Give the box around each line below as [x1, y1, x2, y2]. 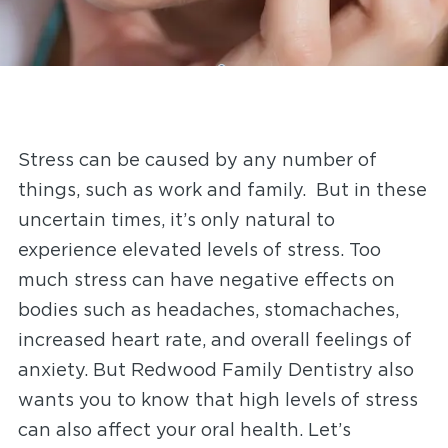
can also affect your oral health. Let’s [17, 422, 351, 440]
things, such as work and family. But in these [17, 182, 427, 200]
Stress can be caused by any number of [17, 152, 377, 170]
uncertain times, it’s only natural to [17, 212, 335, 230]
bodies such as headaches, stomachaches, [17, 302, 399, 320]
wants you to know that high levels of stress [17, 392, 418, 410]
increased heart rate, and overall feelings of [17, 332, 412, 350]
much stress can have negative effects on [17, 272, 395, 290]
